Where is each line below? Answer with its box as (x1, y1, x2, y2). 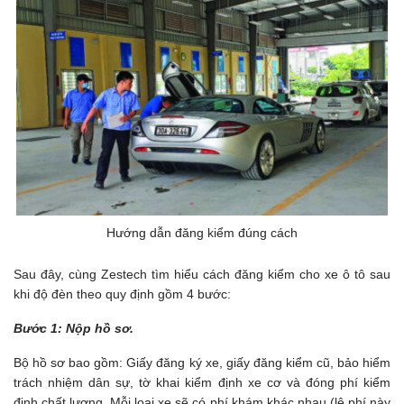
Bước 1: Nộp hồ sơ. (14, 321, 133, 336)
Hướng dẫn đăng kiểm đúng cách (106, 225, 298, 241)
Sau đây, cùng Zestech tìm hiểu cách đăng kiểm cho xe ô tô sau (14, 267, 390, 282)
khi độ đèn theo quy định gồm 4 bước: (14, 287, 231, 302)
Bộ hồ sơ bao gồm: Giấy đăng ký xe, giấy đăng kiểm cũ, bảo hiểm (14, 355, 390, 371)
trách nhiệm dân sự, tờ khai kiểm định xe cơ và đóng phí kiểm (14, 375, 390, 390)
